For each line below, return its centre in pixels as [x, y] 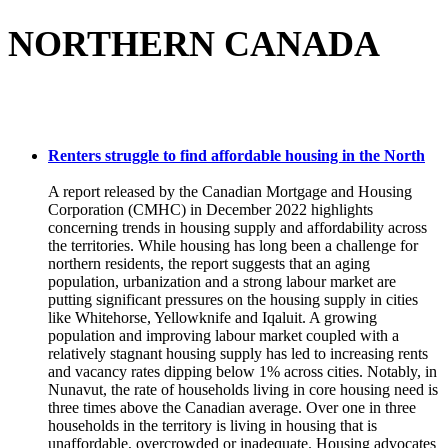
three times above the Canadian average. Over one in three [232, 408]
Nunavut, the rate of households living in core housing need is [243, 390]
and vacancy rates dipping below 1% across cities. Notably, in [242, 372]
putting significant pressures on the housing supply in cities [233, 300]
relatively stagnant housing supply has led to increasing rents [238, 354]
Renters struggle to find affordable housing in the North [236, 156]
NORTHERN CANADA [194, 44]
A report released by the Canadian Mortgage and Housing [230, 192]
